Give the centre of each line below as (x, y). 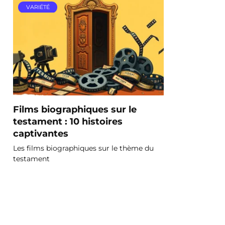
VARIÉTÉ (38, 7)
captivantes (41, 133)
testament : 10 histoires (68, 121)
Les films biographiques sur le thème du (83, 148)
